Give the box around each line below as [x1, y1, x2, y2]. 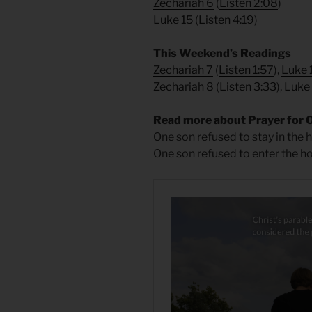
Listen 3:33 [219, 80, 276, 94]
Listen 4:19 [198, 13, 254, 27]
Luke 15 [153, 13, 193, 27]
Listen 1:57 [219, 63, 274, 77]
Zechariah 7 [153, 63, 213, 77]
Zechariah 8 [153, 80, 214, 94]
